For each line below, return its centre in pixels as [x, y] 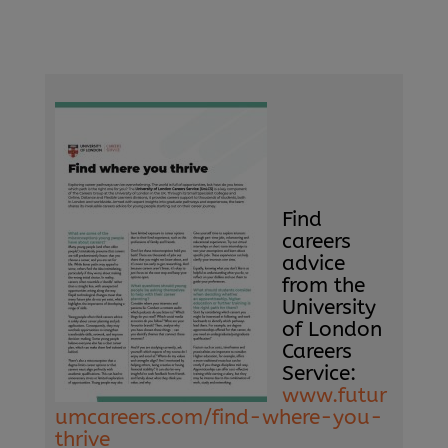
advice [313, 263]
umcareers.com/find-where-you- [218, 417]
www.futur [334, 395]
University [328, 307]
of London [331, 329]
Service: [318, 373]
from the [323, 285]
